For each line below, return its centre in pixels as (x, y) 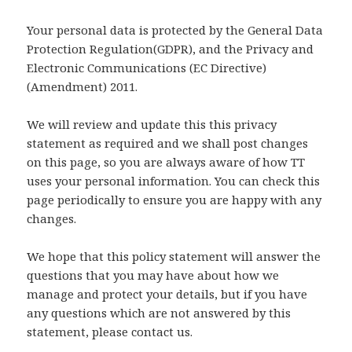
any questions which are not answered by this (159, 313)
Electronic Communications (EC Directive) (147, 68)
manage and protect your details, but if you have (167, 294)
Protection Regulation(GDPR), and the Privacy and (170, 49)
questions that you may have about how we (153, 275)
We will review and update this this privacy (152, 125)
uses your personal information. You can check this (174, 181)
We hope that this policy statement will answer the (174, 257)
